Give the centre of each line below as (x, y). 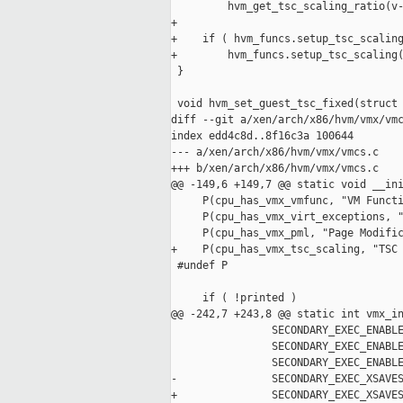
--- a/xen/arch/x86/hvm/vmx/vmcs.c (275, 152)
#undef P (199, 266)
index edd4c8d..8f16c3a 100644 (262, 136)
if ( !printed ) (234, 298)
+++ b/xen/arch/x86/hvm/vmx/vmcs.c (275, 169)
